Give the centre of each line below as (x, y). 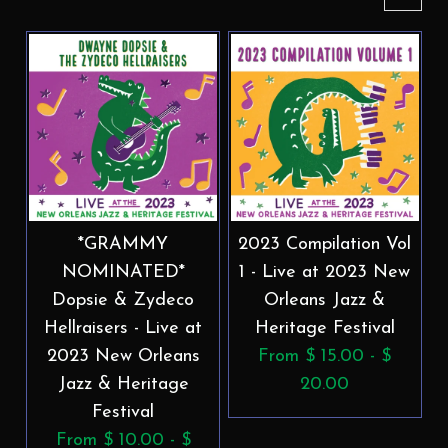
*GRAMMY (123, 244)
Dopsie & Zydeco (123, 300)
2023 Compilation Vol (325, 244)
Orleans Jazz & (325, 300)
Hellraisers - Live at (123, 328)
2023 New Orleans (123, 356)
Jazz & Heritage (123, 384)
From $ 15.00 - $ (325, 356)
